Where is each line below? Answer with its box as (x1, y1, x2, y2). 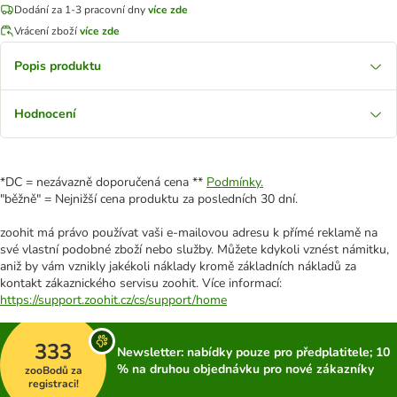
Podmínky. (206, 174, 263, 191)
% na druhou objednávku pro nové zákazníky (117, 361, 374, 378)
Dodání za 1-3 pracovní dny (14, 2, 145, 17)
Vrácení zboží (14, 23, 80, 38)
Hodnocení (14, 105, 76, 122)
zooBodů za (24, 362, 82, 378)
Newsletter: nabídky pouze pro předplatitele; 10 (117, 344, 390, 361)
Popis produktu (14, 58, 101, 74)
